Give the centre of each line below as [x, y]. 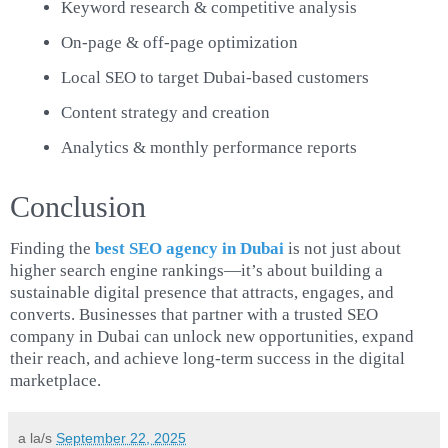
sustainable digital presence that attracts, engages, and [202, 292]
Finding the [52, 248]
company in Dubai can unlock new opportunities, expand [212, 336]
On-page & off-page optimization [179, 42]
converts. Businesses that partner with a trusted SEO [194, 314]
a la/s [37, 437]
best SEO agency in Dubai [189, 248]
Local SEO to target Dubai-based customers [215, 77]
